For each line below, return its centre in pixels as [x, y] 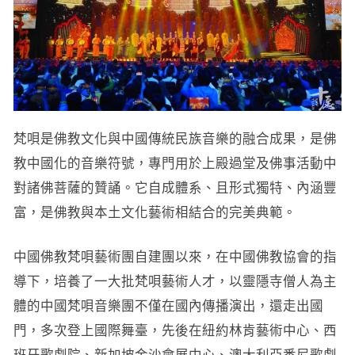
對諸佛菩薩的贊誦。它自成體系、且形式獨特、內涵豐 [175, 188]
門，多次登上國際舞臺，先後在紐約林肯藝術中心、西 [175, 331]
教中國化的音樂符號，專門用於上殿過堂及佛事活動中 [175, 164]
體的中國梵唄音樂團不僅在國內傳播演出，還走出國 [168, 306]
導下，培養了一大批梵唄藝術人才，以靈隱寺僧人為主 [175, 282]
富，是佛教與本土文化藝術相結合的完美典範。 [155, 213]
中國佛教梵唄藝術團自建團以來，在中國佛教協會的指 [175, 257]
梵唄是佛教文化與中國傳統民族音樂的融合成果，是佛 [175, 139]
